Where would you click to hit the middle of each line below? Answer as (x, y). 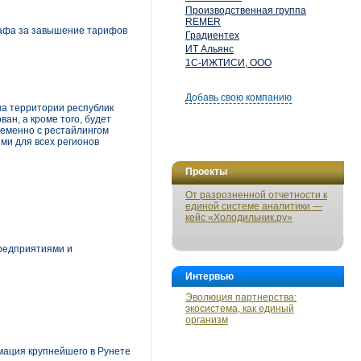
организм (207, 320)
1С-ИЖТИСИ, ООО (228, 63)
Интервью (210, 276)
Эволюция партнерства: (241, 297)
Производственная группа (246, 10)
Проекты (206, 172)
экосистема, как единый (240, 309)
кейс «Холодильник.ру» (239, 218)
